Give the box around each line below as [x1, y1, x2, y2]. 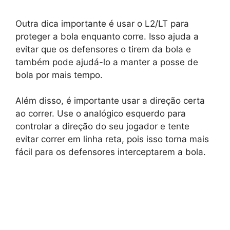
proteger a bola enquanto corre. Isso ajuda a [15, 31, 199, 42]
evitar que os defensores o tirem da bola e [15, 44, 191, 54]
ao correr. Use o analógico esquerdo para [15, 108, 186, 119]
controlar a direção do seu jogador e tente [15, 121, 189, 132]
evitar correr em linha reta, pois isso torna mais [15, 134, 209, 145]
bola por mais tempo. [15, 69, 103, 80]
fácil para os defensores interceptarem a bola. [15, 147, 206, 158]
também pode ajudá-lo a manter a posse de [15, 56, 198, 67]
